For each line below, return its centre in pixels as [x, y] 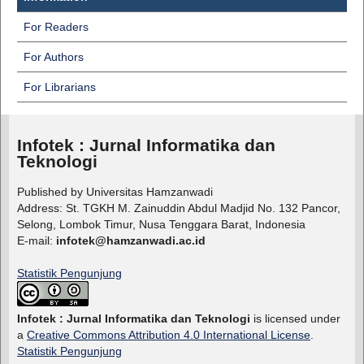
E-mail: [36, 241]
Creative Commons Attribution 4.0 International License [168, 335]
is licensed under [295, 319]
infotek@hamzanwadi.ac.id [130, 241]
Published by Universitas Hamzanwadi [115, 192]
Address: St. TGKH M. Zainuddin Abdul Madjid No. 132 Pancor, [178, 208]
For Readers [56, 27]
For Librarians [59, 87]
